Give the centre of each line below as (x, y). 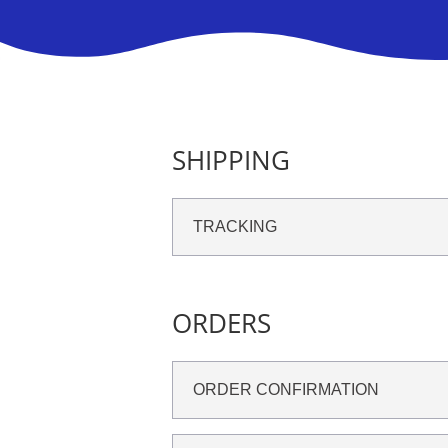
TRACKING (235, 227)
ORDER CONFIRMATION (286, 390)
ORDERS (221, 323)
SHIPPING (231, 160)
